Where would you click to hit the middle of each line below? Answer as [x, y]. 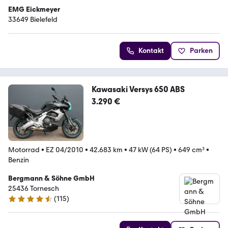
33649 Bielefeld [33, 20]
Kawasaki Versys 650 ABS [138, 90]
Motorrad [24, 150]
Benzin [19, 160]
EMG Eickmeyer [34, 10]
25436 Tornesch [34, 189]
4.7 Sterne [24, 203]
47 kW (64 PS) [150, 150]
